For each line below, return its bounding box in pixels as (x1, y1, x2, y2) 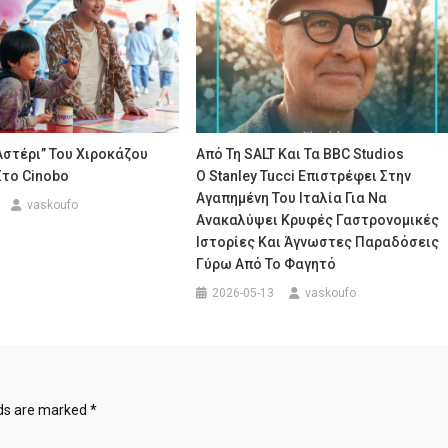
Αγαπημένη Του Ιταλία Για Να (196, 190, 388, 207)
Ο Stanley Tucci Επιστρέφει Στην (196, 168, 412, 185)
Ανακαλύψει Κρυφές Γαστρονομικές (196, 212, 440, 229)
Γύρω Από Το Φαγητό (196, 256, 337, 273)
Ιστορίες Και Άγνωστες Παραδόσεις (196, 234, 440, 251)
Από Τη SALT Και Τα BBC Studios (196, 146, 405, 163)
